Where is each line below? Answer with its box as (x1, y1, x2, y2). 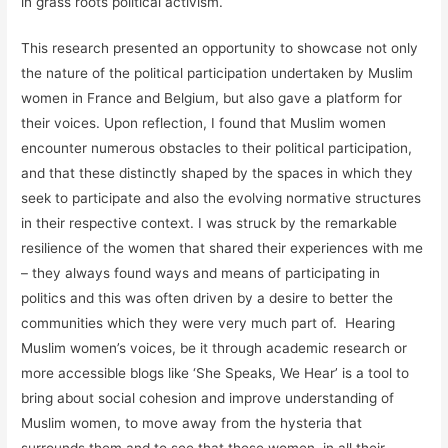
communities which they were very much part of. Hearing (21, 315, 396, 332)
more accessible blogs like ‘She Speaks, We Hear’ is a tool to (21, 365, 410, 382)
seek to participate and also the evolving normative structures (21, 190, 422, 207)
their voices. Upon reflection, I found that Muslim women (21, 115, 387, 132)
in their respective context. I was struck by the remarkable (21, 215, 398, 232)
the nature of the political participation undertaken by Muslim (21, 65, 414, 82)
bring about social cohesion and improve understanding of (21, 390, 395, 407)
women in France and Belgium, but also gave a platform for (21, 90, 403, 107)
